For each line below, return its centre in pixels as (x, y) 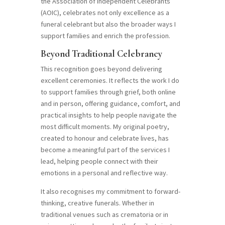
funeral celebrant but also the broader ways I (108, 24)
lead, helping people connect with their (99, 161)
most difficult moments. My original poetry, (105, 127)
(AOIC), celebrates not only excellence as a (105, 13)
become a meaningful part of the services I (105, 150)
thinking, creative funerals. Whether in (97, 203)
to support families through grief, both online (108, 92)
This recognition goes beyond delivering (101, 69)
